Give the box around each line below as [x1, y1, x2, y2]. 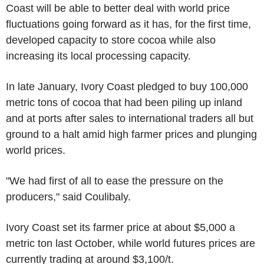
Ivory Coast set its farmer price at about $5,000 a [6, 221, 235, 233]
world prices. [6, 144, 65, 156]
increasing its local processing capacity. [6, 49, 191, 62]
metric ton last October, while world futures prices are [6, 237, 255, 249]
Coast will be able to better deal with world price [6, 2, 230, 14]
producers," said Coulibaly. [6, 190, 131, 203]
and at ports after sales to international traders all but [6, 112, 253, 124]
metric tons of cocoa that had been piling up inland [6, 96, 242, 108]
